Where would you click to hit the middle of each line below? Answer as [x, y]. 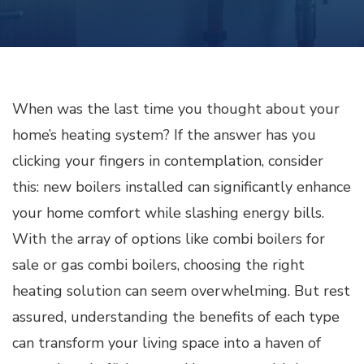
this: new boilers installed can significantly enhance [182, 187]
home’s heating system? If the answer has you [164, 135]
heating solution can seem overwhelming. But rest [181, 291]
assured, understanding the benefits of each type [176, 317]
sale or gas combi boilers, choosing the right [158, 265]
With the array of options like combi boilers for [169, 239]
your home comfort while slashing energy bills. [168, 213]
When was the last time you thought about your [176, 109]
